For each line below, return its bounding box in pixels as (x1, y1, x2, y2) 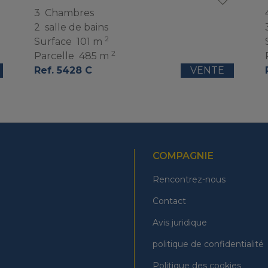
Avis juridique (153, 217, 207, 228)
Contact (153, 196, 186, 206)
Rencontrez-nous (153, 174, 226, 185)
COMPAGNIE (153, 150, 214, 162)
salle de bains (44, 22, 108, 33)
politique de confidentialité (153, 239, 264, 249)
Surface (33, 36, 72, 48)
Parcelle (33, 50, 74, 62)
